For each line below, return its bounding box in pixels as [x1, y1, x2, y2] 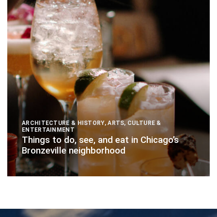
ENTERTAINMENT [22, 126, 75, 133]
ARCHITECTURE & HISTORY [22, 119, 105, 126]
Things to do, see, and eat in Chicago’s [22, 135, 179, 146]
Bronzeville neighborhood [22, 145, 125, 156]
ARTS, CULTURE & [108, 119, 161, 126]
